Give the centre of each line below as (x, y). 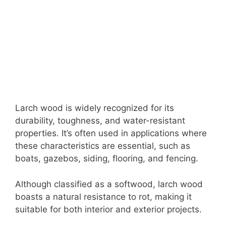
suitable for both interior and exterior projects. (108, 209)
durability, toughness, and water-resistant (100, 121)
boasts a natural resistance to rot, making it (103, 196)
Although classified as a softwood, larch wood (109, 184)
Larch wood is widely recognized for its (95, 108)
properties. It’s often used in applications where (111, 133)
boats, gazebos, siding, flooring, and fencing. (107, 159)
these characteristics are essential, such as (103, 146)
